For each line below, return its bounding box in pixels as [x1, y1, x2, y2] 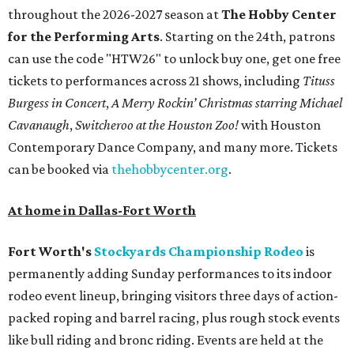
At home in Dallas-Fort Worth [8, 202, 196, 219]
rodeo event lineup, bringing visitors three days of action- [8, 288, 338, 304]
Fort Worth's [8, 243, 94, 260]
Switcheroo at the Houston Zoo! [75, 117, 241, 134]
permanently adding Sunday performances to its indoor [8, 265, 332, 282]
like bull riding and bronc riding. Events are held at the [8, 332, 323, 348]
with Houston [241, 117, 321, 134]
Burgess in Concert [8, 95, 106, 111]
